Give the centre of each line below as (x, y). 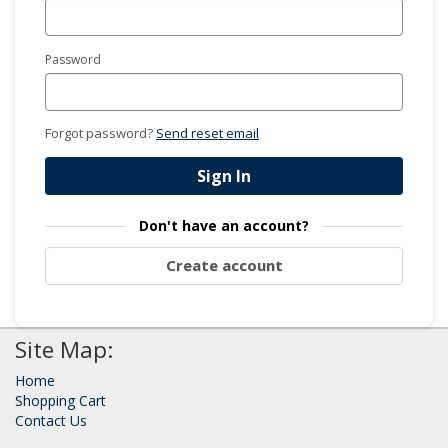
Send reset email (207, 132)
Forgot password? (100, 132)
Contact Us (51, 420)
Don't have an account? (224, 225)
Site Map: (64, 349)
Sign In (224, 175)
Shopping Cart (60, 400)
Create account (224, 265)
